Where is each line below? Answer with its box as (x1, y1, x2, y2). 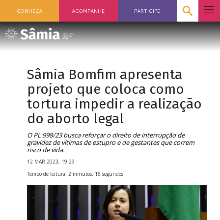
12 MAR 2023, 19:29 (27, 158, 75, 165)
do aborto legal (27, 110, 124, 127)
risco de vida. (27, 145, 64, 154)
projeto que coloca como (27, 81, 184, 97)
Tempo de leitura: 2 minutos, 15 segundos (27, 170, 123, 177)
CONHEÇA (16, 7, 42, 14)
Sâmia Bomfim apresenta (27, 66, 182, 82)
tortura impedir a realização (27, 96, 202, 112)
